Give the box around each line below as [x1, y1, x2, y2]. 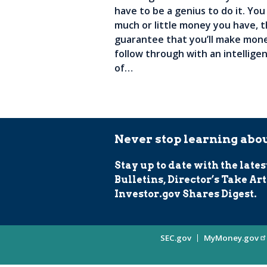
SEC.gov [160, 232, 191, 243]
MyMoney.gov [204, 232, 259, 243]
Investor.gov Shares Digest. [114, 188, 257, 200]
